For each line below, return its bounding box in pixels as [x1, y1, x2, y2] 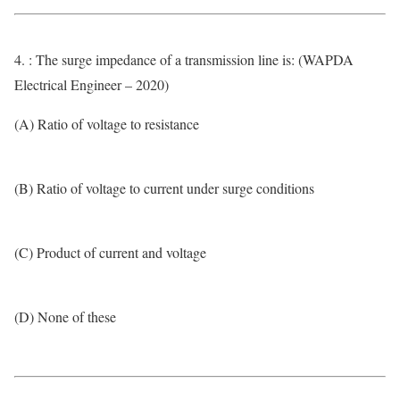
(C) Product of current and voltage [14, 243, 206, 262]
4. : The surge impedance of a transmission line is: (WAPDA [14, 50, 354, 69]
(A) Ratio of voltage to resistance [14, 114, 199, 133]
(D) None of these [14, 307, 116, 326]
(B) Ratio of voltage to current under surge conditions [14, 179, 314, 197]
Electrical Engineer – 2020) [14, 75, 169, 94]
